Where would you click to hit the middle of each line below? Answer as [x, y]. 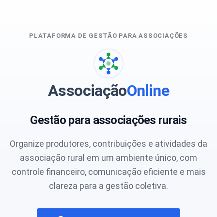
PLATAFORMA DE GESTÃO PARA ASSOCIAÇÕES [108, 36]
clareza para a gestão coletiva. [108, 186]
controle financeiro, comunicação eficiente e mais [108, 172]
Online [148, 91]
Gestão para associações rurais [108, 120]
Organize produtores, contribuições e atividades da [108, 144]
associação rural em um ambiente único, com [108, 158]
